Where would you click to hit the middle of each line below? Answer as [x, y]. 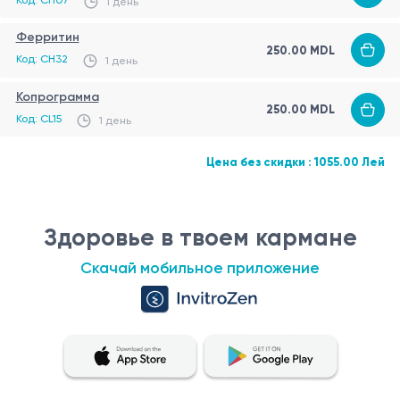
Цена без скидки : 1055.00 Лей [295, 162]
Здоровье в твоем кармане [200, 237]
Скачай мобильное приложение [200, 268]
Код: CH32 [42, 59]
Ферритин [47, 37]
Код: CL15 [38, 118]
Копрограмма [57, 96]
